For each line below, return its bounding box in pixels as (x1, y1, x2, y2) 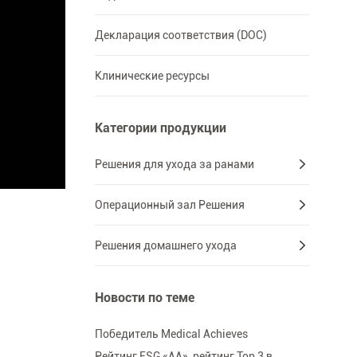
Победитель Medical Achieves (94, 328, 248, 341)
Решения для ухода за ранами (94, 158, 254, 171)
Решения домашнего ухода (94, 239, 237, 253)
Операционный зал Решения (94, 198, 245, 212)
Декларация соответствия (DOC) (94, 29, 267, 42)
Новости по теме (94, 290, 194, 306)
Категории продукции (94, 120, 226, 136)
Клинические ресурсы (94, 69, 210, 83)
